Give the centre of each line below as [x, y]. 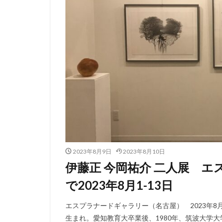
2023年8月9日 [92, 151]
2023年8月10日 [144, 151]
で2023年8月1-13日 [119, 185]
